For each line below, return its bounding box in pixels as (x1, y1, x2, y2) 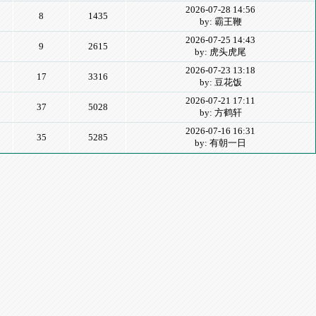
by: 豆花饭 (199, 77, 242, 87)
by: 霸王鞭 (199, 16, 242, 27)
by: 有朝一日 (195, 138, 246, 148)
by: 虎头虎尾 (195, 47, 246, 57)
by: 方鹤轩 (199, 107, 242, 118)
